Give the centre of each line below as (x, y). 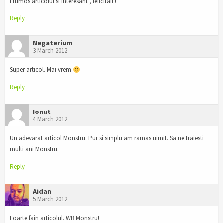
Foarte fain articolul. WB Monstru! (55, 218)
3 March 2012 (50, 51)
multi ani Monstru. (34, 149)
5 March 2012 (50, 199)
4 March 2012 (50, 119)
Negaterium (53, 43)
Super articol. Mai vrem (41, 70)
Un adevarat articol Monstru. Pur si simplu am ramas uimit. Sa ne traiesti (107, 138)
